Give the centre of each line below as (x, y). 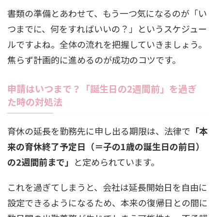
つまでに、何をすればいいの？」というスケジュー (107, 29)
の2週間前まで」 (40, 162)
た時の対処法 (35, 102)
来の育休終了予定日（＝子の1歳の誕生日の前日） (106, 147)
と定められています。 (116, 162)
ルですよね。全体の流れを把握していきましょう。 (107, 44)
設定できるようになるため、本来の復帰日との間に (108, 203)
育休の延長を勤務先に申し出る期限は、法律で (99, 131)
